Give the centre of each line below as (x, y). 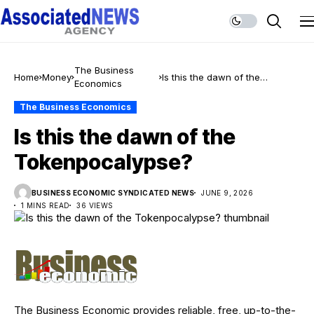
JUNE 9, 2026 (227, 192)
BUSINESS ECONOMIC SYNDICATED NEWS (113, 192)
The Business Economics (75, 107)
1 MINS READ (46, 205)
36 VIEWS (95, 205)
